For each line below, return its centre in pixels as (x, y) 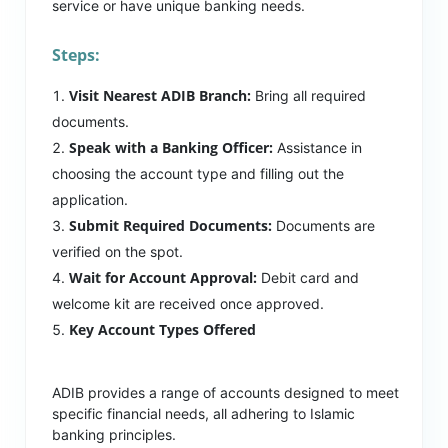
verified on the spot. (118, 252)
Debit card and (308, 278)
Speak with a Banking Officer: (171, 148)
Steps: (76, 55)
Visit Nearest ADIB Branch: (160, 96)
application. (90, 200)
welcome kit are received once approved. (188, 304)
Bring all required (309, 96)
